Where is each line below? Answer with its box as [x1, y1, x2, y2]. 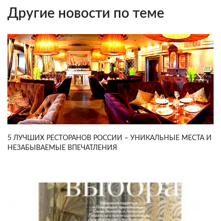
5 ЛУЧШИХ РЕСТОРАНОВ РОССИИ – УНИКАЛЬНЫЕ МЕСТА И [7, 134, 212, 142]
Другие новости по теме [7, 6, 164, 20]
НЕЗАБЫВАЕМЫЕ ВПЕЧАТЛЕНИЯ [7, 144, 117, 151]
